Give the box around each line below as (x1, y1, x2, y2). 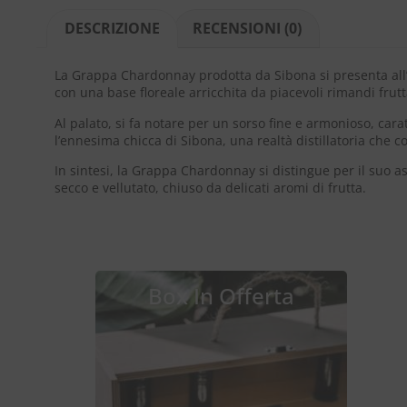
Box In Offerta (147, 281, 294, 312)
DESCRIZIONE (65, 18, 161, 39)
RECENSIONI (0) (192, 18, 302, 39)
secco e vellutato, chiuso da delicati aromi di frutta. (55, 179, 366, 196)
